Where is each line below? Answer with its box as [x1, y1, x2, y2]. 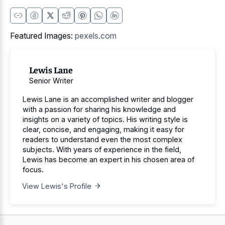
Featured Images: [10, 31, 75, 41]
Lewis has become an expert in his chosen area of [23, 155, 194, 164]
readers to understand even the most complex [23, 135, 182, 144]
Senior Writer [29, 76, 73, 85]
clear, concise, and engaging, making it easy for [23, 125, 184, 134]
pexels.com [75, 31, 117, 41]
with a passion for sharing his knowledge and [23, 105, 176, 114]
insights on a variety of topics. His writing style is [23, 115, 188, 124]
